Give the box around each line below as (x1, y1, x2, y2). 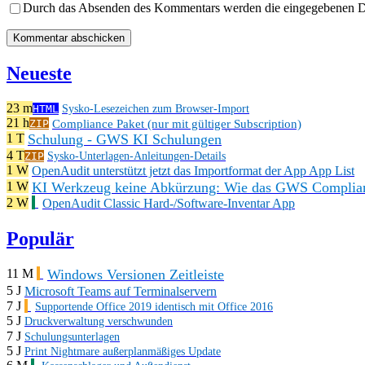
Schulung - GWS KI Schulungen (28, 130, 222, 147)
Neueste (7, 62, 72, 84)
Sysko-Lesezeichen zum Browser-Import (62, 102, 249, 115)
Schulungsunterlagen (24, 330, 120, 343)
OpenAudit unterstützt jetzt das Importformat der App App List (32, 164, 354, 178)
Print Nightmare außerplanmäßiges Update (24, 345, 221, 358)
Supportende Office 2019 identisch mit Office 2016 (35, 301, 273, 314)
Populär (7, 227, 74, 249)
